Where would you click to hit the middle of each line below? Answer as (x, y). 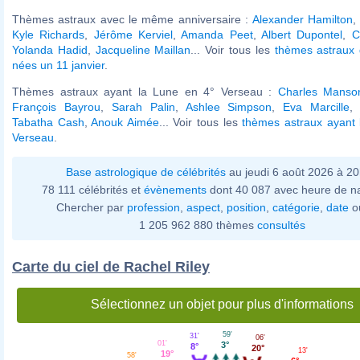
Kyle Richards (49, 34)
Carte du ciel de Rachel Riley (111, 266)
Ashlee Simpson (229, 106)
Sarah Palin (143, 106)
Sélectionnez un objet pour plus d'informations (222, 304)
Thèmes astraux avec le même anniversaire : (132, 19)
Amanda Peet (217, 34)
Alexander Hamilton (302, 19)
